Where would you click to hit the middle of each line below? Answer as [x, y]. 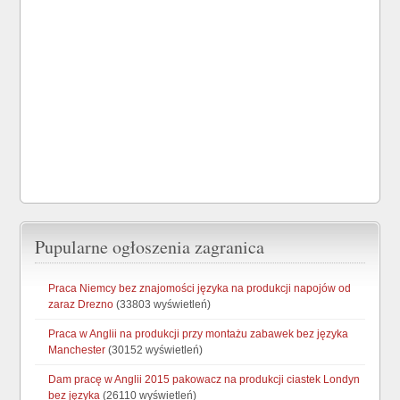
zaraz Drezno [81, 304]
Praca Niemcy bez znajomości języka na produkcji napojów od [200, 288]
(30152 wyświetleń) [154, 350]
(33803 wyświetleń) [162, 304]
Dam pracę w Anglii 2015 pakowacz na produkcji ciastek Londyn [204, 379]
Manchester [77, 350]
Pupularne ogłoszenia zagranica [150, 246]
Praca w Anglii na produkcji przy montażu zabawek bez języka [199, 333]
